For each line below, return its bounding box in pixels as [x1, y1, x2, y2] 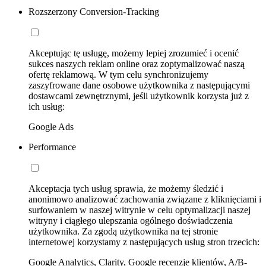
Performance [28, 142, 76, 153]
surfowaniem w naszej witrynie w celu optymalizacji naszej [28, 205, 251, 216]
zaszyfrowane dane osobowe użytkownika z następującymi [28, 80, 250, 91]
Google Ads [28, 122, 74, 132]
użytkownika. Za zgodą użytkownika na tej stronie [28, 226, 218, 237]
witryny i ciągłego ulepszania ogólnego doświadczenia [28, 216, 233, 226]
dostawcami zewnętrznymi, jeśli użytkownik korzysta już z [28, 91, 249, 102]
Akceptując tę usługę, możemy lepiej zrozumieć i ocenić [28, 48, 239, 59]
